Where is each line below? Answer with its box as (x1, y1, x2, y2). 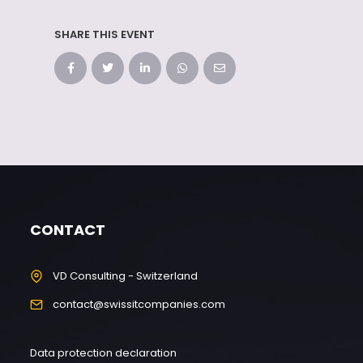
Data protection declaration (30, 345, 177, 361)
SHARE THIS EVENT (54, 27, 155, 43)
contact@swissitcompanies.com (53, 297, 225, 313)
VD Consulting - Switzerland (53, 268, 198, 284)
